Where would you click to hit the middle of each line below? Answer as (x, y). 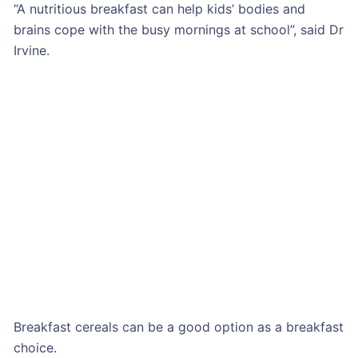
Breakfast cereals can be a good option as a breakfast (178, 326)
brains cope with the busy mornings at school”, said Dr (178, 29)
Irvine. (31, 50)
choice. (35, 347)
